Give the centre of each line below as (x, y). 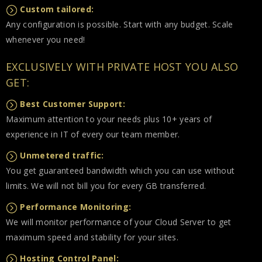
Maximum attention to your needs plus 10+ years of (109, 119)
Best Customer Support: (73, 104)
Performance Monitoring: (76, 207)
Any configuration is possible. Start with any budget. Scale (120, 24)
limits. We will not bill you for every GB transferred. (106, 186)
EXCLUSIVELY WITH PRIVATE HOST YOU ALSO (122, 67)
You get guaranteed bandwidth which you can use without (120, 170)
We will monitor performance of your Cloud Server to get (119, 222)
